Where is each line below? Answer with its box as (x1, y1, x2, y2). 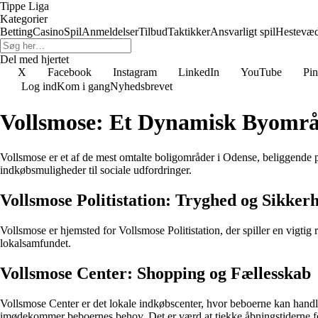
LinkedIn (178, 66, 219, 78)
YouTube (241, 66, 282, 78)
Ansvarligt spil (210, 26, 275, 38)
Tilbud (138, 26, 168, 38)
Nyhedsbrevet (110, 80, 172, 92)
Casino (33, 26, 64, 38)
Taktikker (168, 26, 210, 38)
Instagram (113, 66, 157, 78)
